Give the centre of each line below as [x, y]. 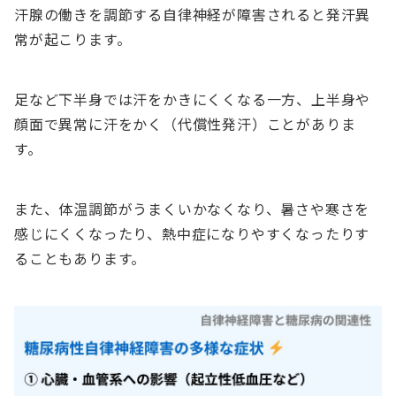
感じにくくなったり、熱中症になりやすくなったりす [192, 234]
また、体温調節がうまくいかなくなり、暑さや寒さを [192, 209]
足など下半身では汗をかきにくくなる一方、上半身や [193, 99]
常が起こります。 [73, 39]
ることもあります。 [80, 259]
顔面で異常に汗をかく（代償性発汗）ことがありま [185, 124]
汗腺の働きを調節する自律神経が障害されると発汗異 [193, 15]
